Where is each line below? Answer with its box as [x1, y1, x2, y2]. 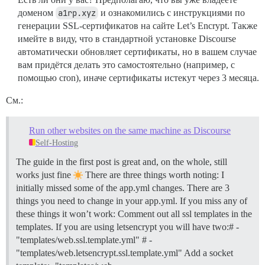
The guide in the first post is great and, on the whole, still [16, 156, 227, 167]
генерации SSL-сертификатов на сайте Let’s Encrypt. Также [18, 20, 257, 31]
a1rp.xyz [58, 7, 96, 18]
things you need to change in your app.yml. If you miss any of [16, 195, 247, 206]
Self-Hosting [35, 138, 78, 147]
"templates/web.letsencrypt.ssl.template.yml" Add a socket [16, 247, 233, 258]
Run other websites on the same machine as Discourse [29, 125, 231, 135]
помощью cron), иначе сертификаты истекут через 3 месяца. [18, 72, 259, 83]
